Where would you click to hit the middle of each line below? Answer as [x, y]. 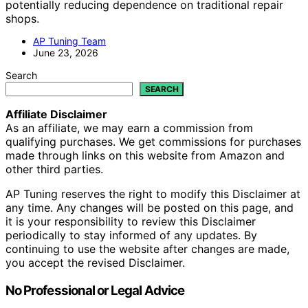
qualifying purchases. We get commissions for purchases [153, 142]
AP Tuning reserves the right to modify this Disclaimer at [153, 194]
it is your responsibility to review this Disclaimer [131, 222]
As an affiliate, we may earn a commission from [129, 128]
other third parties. [54, 169]
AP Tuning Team [69, 41]
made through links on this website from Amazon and [145, 156]
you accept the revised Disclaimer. [95, 263]
